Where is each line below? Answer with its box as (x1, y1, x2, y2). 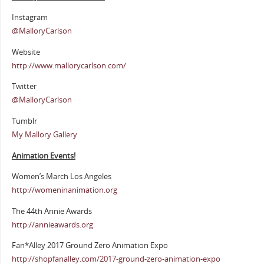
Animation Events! (11, 150, 75, 161)
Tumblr (11, 115, 37, 126)
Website (11, 47, 40, 57)
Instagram (11, 12, 48, 23)
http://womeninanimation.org (11, 185, 117, 196)
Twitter (11, 81, 37, 92)
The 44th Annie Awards (11, 206, 92, 216)
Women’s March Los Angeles (11, 171, 111, 182)
